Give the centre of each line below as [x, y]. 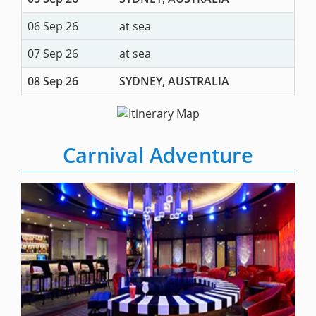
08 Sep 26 [53, 81]
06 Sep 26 [53, 26]
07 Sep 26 [53, 54]
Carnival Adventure [158, 155]
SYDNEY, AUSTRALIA [174, 81]
